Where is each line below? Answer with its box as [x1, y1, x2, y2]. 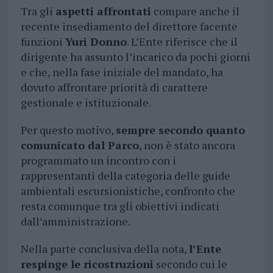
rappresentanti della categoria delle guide [20, 168, 230, 183]
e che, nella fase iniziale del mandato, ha [20, 65, 223, 80]
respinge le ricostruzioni [20, 257, 154, 272]
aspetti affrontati [55, 4, 151, 19]
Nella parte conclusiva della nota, [20, 241, 189, 257]
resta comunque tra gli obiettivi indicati [20, 199, 219, 214]
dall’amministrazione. [20, 214, 130, 229]
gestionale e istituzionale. [20, 95, 151, 110]
